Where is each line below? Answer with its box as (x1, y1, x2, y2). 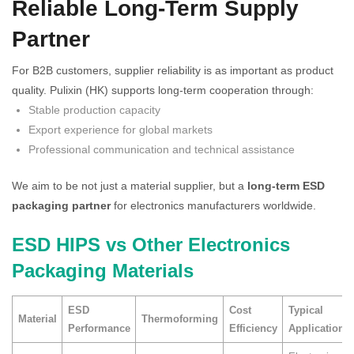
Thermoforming (141, 312, 218, 325)
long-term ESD (247, 179, 325, 192)
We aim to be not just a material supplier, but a (12, 179, 247, 192)
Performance (67, 322, 130, 334)
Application (288, 322, 345, 334)
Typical (288, 303, 323, 316)
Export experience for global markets (28, 122, 213, 136)
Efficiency (228, 322, 277, 334)
